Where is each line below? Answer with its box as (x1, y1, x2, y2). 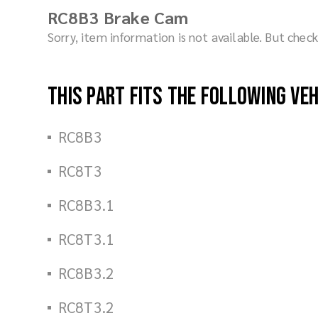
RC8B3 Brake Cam (48, 6, 189, 28)
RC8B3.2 (58, 263, 115, 283)
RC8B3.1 (58, 195, 115, 214)
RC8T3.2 (58, 297, 115, 317)
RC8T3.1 (58, 229, 115, 248)
